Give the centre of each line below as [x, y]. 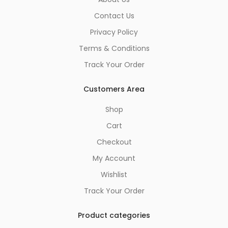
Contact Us [114, 16]
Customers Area [114, 89]
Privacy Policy [114, 32]
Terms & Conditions [114, 48]
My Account [114, 158]
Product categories [114, 215]
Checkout [114, 142]
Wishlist [114, 174]
